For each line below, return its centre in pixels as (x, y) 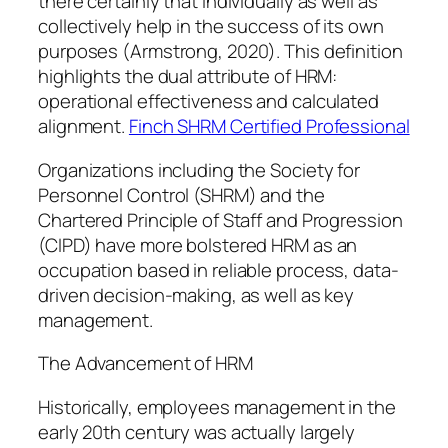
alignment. (83, 126)
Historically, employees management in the (217, 406)
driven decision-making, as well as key (196, 294)
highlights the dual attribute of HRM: (188, 76)
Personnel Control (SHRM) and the (181, 194)
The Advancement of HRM (145, 363)
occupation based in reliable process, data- (218, 269)
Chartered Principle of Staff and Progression (220, 219)
